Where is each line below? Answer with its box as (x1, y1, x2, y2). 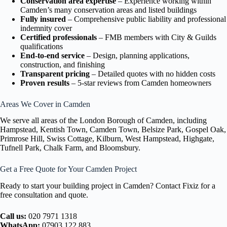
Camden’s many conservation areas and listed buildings (20, 5, 197, 14)
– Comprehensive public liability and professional (66, 14, 226, 23)
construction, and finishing (20, 60, 105, 69)
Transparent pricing (20, 69, 90, 78)
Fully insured (20, 14, 66, 23)
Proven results (20, 78, 69, 87)
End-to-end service (20, 51, 85, 60)
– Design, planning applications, (85, 51, 190, 60)
